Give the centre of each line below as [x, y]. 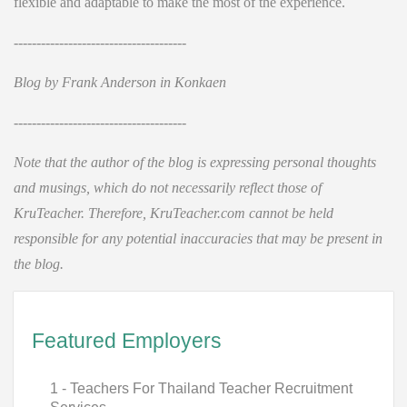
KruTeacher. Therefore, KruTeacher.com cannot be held [174, 213]
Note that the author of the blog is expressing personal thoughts [195, 162]
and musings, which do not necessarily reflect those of [168, 188]
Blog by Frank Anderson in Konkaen [120, 82]
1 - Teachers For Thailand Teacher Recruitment [201, 388]
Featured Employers [127, 341]
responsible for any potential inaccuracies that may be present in [198, 238]
